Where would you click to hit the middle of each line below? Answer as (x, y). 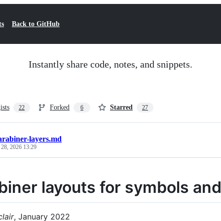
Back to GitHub (36, 24)
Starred (121, 107)
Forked (60, 107)
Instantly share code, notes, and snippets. (110, 64)
